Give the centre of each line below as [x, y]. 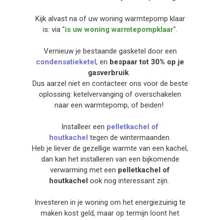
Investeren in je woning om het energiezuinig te [110, 202]
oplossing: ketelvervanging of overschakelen [110, 94]
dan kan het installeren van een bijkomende [110, 159]
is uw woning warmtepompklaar [119, 29]
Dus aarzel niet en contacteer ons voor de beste [110, 83]
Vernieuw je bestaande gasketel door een [110, 51]
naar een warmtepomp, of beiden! [110, 105]
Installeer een [84, 127]
